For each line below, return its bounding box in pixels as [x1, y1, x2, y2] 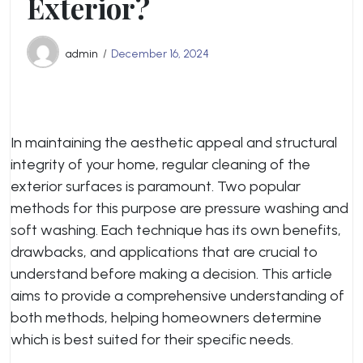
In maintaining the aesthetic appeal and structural [11, 134, 337, 152]
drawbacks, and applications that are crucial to [11, 243, 318, 261]
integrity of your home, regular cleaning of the [11, 156, 310, 173]
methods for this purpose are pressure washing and [11, 199, 348, 217]
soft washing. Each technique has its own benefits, [11, 221, 341, 239]
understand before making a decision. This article [11, 265, 332, 283]
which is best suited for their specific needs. [11, 331, 293, 348]
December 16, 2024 [111, 47, 209, 61]
